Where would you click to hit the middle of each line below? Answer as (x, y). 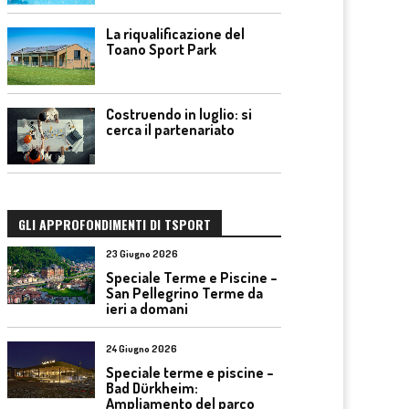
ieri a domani (147, 309)
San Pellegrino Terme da (184, 293)
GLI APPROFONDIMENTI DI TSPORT (115, 224)
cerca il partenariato (170, 129)
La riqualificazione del (175, 34)
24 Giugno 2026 (142, 348)
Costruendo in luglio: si (179, 114)
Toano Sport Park (161, 49)
